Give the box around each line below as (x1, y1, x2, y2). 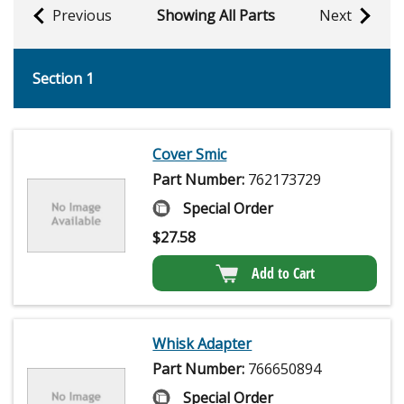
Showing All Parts (156, 5, 275, 26)
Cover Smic (152, 144, 227, 165)
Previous (52, 5, 112, 26)
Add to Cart (251, 263, 315, 284)
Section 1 (32, 69, 94, 89)
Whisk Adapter (152, 334, 252, 354)
